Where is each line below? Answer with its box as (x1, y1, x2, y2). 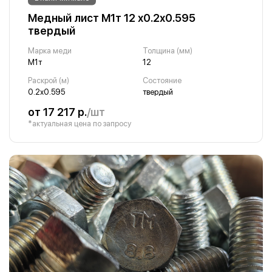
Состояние (142, 76, 182, 85)
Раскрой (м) (28, 76, 69, 85)
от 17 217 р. (28, 106, 87, 118)
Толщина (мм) (142, 46, 192, 55)
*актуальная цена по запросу (28, 119, 131, 128)
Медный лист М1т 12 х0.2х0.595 (28, 12, 195, 24)
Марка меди (28, 46, 72, 55)
